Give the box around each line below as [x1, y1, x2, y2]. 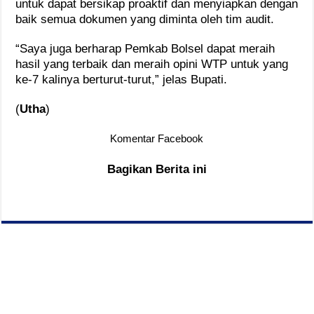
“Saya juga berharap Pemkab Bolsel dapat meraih [15, 41, 275, 55]
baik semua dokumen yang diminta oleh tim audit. [15, 12, 275, 26]
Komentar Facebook [110, 132, 204, 144]
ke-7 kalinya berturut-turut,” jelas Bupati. [15, 72, 228, 86]
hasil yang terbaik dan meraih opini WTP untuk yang [15, 57, 289, 71]
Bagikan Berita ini [107, 162, 207, 176]
